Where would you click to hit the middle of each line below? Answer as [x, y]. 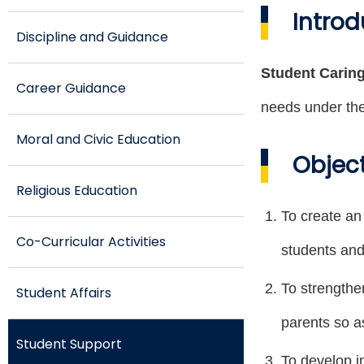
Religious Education [77, 191]
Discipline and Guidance [92, 37]
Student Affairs [64, 293]
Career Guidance [71, 88]
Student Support [69, 344]
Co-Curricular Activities [91, 242]
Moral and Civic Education [98, 139]
